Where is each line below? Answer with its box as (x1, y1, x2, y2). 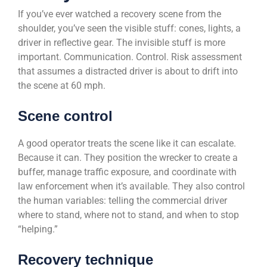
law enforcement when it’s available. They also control (18, 181, 245, 193)
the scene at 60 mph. (18, 80, 105, 92)
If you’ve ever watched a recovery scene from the (18, 8, 221, 20)
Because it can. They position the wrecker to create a (18, 152, 238, 164)
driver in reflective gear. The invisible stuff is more (18, 37, 225, 49)
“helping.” (18, 223, 58, 235)
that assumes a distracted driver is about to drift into (18, 66, 238, 77)
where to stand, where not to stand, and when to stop (18, 209, 239, 221)
